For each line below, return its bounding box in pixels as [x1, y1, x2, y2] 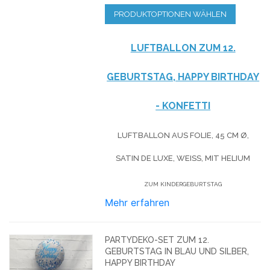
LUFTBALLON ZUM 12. [130, 42, 236, 54]
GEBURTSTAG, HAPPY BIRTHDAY [107, 71, 260, 83]
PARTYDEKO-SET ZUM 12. [105, 234, 210, 245]
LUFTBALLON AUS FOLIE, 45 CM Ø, [117, 130, 249, 140]
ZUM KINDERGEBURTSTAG [144, 180, 222, 187]
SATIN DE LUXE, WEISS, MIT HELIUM [116, 153, 244, 163]
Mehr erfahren [105, 196, 170, 209]
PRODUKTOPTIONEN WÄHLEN [114, 9, 227, 19]
